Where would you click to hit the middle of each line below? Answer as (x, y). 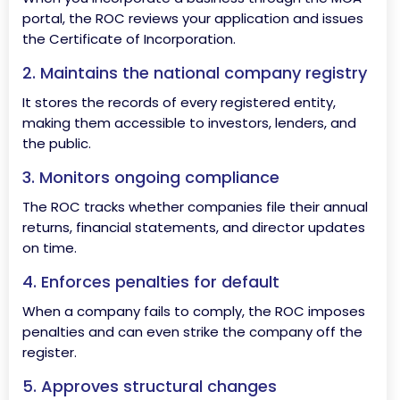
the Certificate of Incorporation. (129, 39)
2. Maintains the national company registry (195, 73)
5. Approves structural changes (150, 386)
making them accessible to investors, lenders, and (189, 123)
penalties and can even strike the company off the (192, 332)
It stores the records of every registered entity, (179, 102)
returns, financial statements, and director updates (194, 227)
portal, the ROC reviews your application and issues (193, 18)
